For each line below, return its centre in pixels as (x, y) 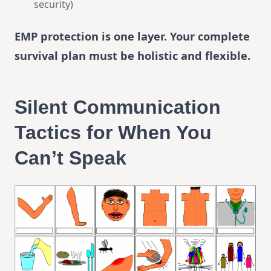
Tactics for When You (113, 132)
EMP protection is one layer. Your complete (132, 36)
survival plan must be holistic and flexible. (132, 55)
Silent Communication (118, 107)
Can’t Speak (70, 158)
